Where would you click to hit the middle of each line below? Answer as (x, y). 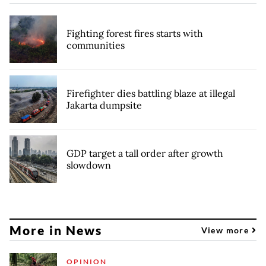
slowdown (89, 165)
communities (96, 45)
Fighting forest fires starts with (135, 34)
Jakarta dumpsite (104, 105)
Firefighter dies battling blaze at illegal (151, 94)
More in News (56, 230)
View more (226, 230)
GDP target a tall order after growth (145, 153)
